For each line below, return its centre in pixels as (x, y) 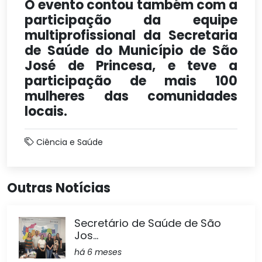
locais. (47, 111)
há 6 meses (98, 252)
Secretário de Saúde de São (148, 223)
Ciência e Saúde (70, 142)
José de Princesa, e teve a (131, 66)
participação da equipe (131, 20)
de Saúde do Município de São (131, 51)
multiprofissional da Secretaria (131, 35)
